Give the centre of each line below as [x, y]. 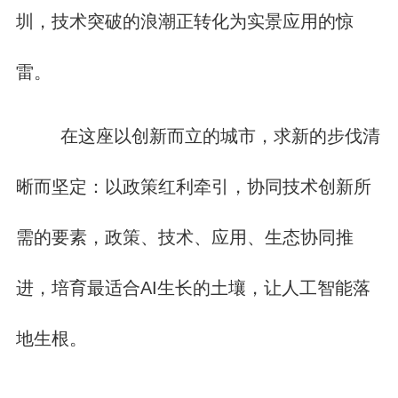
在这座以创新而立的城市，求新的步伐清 [215, 135]
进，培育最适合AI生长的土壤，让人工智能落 [193, 287]
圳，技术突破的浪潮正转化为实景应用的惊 [184, 21]
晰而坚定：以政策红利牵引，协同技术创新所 [193, 186]
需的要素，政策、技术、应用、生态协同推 [184, 237]
